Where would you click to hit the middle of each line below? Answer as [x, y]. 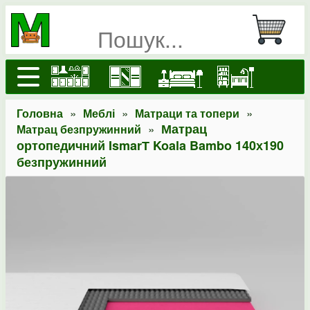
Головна [40, 113]
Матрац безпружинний [79, 129]
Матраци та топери [187, 113]
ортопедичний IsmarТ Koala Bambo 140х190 [150, 145]
